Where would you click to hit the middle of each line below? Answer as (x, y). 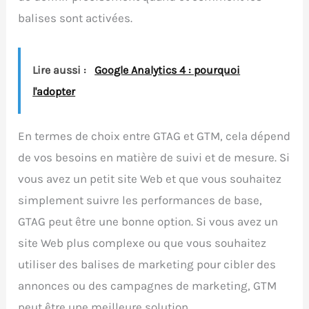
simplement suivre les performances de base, (140, 200)
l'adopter (54, 92)
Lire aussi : (61, 70)
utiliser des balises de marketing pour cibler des (147, 265)
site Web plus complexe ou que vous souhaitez (142, 243)
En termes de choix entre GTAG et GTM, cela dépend (154, 136)
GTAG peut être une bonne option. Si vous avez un (148, 222)
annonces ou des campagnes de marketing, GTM (148, 286)
